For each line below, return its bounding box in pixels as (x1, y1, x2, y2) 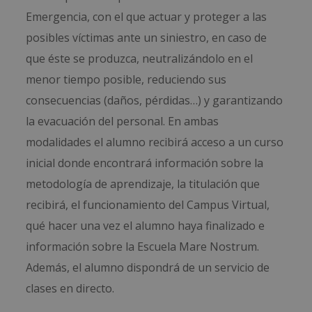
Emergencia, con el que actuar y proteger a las (26, 9, 267, 25)
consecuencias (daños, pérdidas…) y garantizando (26, 93, 283, 109)
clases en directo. (26, 281, 115, 297)
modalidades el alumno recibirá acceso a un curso (26, 134, 284, 150)
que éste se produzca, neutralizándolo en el (26, 51, 253, 67)
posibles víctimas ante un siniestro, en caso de (26, 30, 267, 46)
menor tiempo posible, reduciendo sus (26, 72, 227, 88)
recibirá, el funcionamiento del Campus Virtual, (26, 197, 270, 213)
